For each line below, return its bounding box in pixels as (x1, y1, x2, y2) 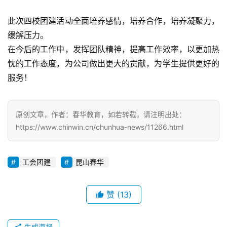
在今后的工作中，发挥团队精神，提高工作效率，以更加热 (8, 44, 219, 54)
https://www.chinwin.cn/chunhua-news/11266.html (16, 122, 183, 131)
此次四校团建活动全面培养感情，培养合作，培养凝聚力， (8, 15, 219, 26)
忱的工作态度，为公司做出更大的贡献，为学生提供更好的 (8, 58, 219, 68)
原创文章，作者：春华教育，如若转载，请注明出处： (16, 109, 186, 119)
